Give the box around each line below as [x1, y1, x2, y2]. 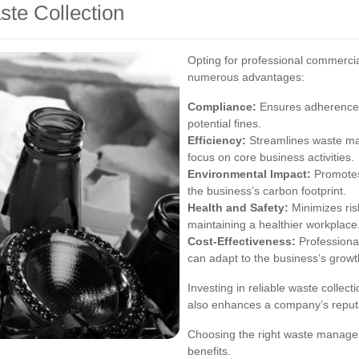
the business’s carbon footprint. [188, 184, 346, 197]
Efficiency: [188, 133, 246, 147]
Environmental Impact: [188, 167, 311, 180]
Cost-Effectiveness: [188, 234, 296, 248]
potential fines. [188, 116, 261, 130]
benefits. [188, 344, 231, 357]
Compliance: [188, 99, 256, 113]
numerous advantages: [188, 70, 305, 83]
